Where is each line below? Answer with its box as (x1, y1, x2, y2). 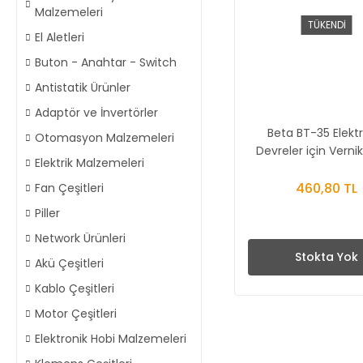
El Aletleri (35, 29, 84, 45)
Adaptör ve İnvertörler (35, 105, 158, 121)
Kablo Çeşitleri (35, 280, 114, 297)
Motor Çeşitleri (35, 305, 117, 322)
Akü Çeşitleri (35, 255, 104, 271)
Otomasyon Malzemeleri (35, 130, 174, 146)
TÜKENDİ (307, 18, 346, 32)
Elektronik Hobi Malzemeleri (35, 331, 186, 347)
